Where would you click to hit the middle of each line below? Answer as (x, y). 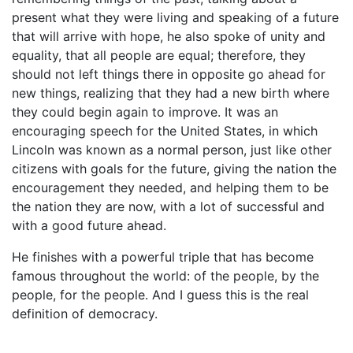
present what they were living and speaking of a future (175, 17)
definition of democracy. (85, 314)
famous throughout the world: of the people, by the (165, 276)
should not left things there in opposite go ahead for (169, 74)
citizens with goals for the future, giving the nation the (174, 169)
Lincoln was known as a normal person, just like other (172, 150)
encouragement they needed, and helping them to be (170, 188)
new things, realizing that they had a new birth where (171, 93)
